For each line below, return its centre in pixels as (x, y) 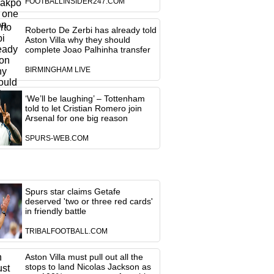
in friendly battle (55, 211)
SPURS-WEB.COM (57, 138)
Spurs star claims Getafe (72, 191)
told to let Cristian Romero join (83, 108)
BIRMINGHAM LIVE (57, 70)
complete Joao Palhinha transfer (87, 50)
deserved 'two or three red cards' (89, 201)
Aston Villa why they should (77, 40)
